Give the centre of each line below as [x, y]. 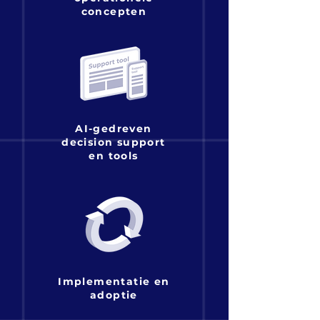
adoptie [114, 295]
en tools [114, 156]
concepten [114, 11]
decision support [114, 142]
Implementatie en [114, 281]
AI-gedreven [114, 129]
